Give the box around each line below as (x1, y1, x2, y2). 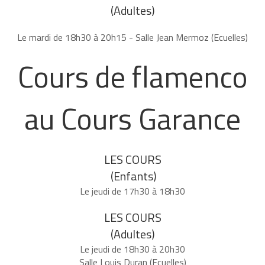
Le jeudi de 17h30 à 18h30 (80, 184, 185, 199)
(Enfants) (111, 167, 157, 186)
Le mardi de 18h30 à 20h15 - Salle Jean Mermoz (17, 30, 211, 45)
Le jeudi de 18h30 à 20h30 (80, 242, 185, 257)
